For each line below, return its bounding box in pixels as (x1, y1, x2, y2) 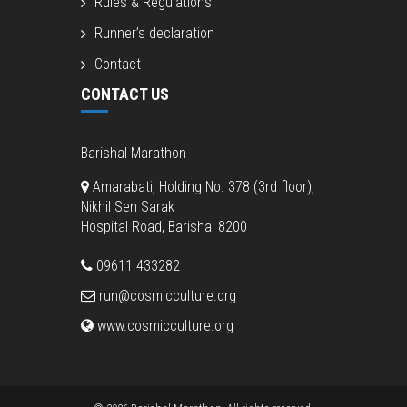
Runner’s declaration (94, 25, 214, 43)
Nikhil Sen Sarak (81, 198, 174, 216)
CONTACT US (81, 84, 169, 104)
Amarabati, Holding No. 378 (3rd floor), (89, 178, 314, 196)
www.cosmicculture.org (94, 317, 233, 335)
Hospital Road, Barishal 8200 (81, 218, 247, 236)
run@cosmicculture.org (95, 287, 236, 305)
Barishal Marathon (81, 144, 186, 163)
